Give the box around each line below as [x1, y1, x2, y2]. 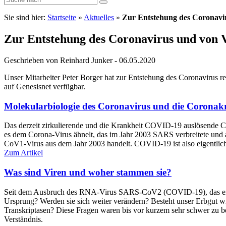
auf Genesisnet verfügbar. [4, 82, 85, 91]
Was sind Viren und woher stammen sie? [4, 166, 172, 178]
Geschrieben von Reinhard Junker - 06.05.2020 [4, 55, 155, 65]
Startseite [47, 13, 76, 22]
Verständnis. [4, 214, 43, 223]
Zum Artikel [4, 148, 43, 157]
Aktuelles [84, 13, 114, 22]
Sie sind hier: [4, 13, 47, 22]
